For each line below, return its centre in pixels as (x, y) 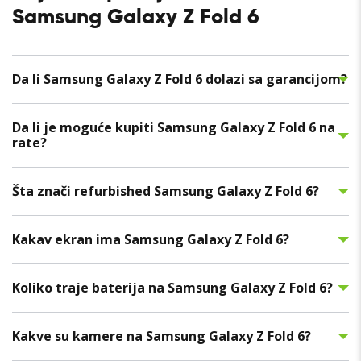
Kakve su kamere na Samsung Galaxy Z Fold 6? (162, 336)
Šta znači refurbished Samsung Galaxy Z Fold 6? (166, 191)
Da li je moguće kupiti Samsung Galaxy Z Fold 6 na (174, 128)
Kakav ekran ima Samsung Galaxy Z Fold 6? (151, 240)
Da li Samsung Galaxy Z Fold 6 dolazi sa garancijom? (180, 79)
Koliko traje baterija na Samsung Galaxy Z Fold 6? (172, 288)
